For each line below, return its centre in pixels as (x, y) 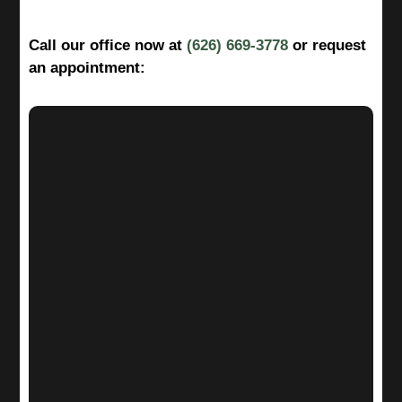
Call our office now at (108, 45)
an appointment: (87, 67)
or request (328, 45)
